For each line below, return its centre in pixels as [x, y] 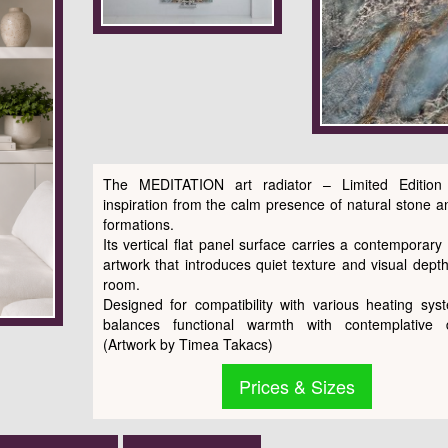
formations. [138, 223]
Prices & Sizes [297, 385]
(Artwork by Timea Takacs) [187, 343]
